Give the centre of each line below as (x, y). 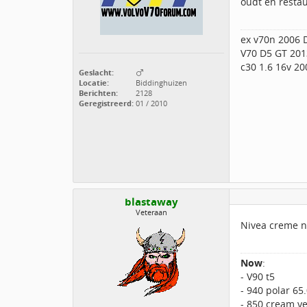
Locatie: (94, 83)
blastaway (151, 202)
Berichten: (98, 93)
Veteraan (151, 212)
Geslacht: (96, 72)
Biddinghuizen (160, 83)
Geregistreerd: (106, 103)
